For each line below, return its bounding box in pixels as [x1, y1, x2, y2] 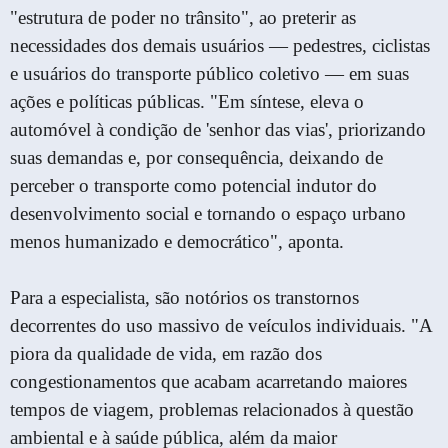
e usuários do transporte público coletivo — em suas [10, 62, 409, 84]
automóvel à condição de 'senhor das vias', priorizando [10, 118, 426, 140]
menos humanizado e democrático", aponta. [10, 230, 344, 252]
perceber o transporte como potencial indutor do [10, 174, 377, 196]
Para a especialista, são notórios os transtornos [10, 287, 359, 309]
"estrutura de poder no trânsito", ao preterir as [10, 6, 356, 28]
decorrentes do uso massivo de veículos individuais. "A [10, 315, 432, 337]
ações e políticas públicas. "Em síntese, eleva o [10, 90, 364, 112]
